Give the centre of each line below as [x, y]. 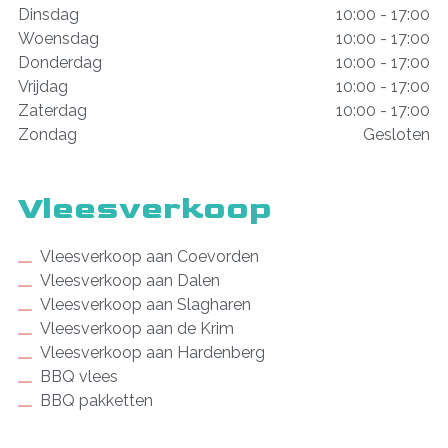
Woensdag [58, 39]
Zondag [47, 135]
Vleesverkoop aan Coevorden [150, 257]
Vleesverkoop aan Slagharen [146, 305]
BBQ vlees [79, 377]
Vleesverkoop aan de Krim [137, 329]
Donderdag [59, 63]
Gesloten [397, 135]
